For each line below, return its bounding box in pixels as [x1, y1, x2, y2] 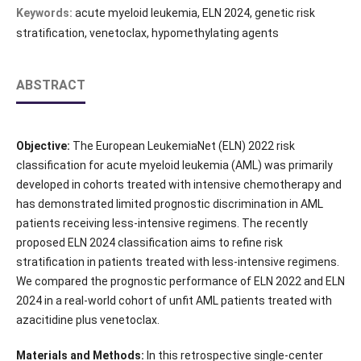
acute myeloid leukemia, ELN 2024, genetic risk [74, 6, 315, 20]
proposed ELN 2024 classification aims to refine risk [15, 236, 283, 250]
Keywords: [15, 6, 75, 20]
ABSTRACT [15, 77, 85, 93]
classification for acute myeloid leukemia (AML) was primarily [15, 159, 333, 172]
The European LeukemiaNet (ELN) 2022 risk [69, 139, 295, 153]
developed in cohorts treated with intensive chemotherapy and [15, 178, 342, 192]
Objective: [15, 139, 70, 153]
